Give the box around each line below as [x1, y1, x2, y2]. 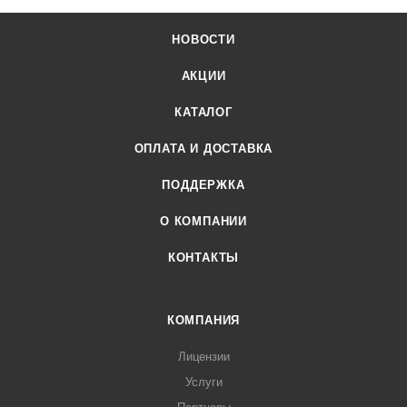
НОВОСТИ [172, 33, 235, 46]
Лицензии [177, 350, 230, 363]
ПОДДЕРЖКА [162, 178, 245, 192]
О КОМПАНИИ [160, 214, 247, 228]
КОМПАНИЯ [166, 313, 241, 327]
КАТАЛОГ [174, 105, 233, 119]
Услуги [184, 375, 223, 389]
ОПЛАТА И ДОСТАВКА [134, 142, 273, 155]
